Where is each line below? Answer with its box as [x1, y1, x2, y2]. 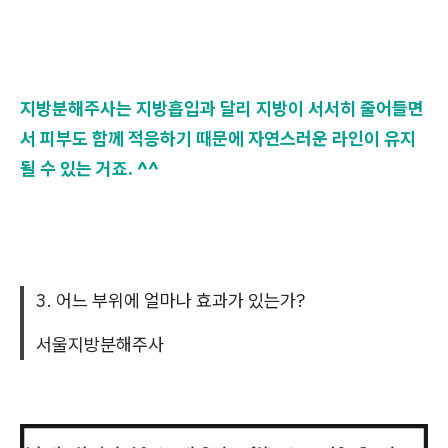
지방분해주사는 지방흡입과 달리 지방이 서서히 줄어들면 [20, 96, 424, 120]
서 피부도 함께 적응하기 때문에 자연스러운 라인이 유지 [20, 126, 416, 150]
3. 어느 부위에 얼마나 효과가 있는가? [36, 288, 305, 312]
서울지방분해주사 [36, 332, 164, 356]
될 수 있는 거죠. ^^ [20, 156, 159, 180]
